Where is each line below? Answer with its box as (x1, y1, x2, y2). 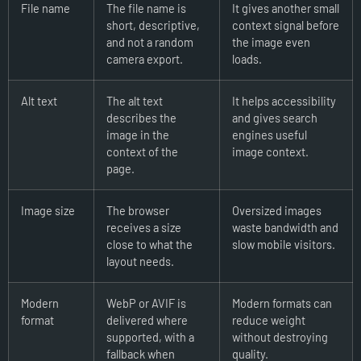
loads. (232, 51, 262, 66)
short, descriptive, (106, 17, 200, 32)
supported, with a (106, 329, 194, 344)
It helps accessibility (232, 93, 336, 108)
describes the (106, 110, 176, 125)
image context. (232, 143, 309, 159)
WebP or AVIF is (106, 295, 186, 310)
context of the (106, 143, 178, 159)
